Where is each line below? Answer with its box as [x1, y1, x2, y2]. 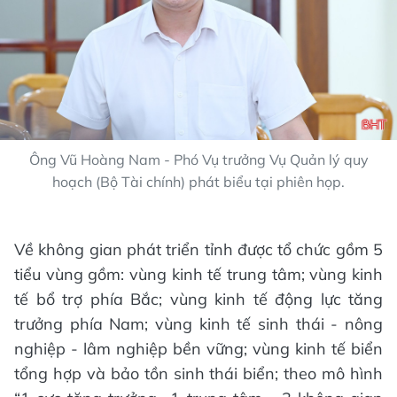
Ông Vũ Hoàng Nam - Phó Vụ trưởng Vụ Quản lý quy [28, 150, 369, 168]
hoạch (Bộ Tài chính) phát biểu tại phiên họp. [52, 172, 345, 191]
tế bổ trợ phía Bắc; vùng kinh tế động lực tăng [14, 288, 383, 309]
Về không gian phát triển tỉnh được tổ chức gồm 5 [14, 238, 383, 260]
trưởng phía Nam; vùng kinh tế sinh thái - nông [14, 313, 383, 334]
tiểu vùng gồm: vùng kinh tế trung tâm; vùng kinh [14, 263, 383, 284]
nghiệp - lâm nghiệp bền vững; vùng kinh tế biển [14, 338, 383, 359]
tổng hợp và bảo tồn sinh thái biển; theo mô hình [14, 362, 383, 384]
